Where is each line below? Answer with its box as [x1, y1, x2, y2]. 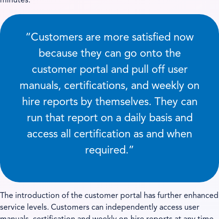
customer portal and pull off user [31, 65, 188, 76]
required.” [85, 145, 134, 156]
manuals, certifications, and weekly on [20, 81, 199, 92]
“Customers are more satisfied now [25, 32, 194, 44]
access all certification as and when [27, 129, 192, 140]
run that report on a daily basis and [26, 113, 193, 124]
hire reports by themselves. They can [22, 97, 197, 108]
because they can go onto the [38, 48, 181, 60]
